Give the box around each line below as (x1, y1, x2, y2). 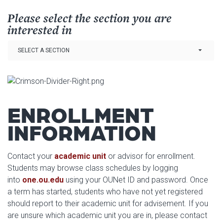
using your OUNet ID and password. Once (64, 175, 208, 184)
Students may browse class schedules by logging (7, 163, 178, 173)
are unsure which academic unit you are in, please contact (7, 211, 207, 220)
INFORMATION (7, 118, 156, 146)
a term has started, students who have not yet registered (7, 187, 203, 196)
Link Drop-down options (7, 37, 80, 45)
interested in (7, 22, 72, 37)
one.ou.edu (22, 175, 64, 184)
